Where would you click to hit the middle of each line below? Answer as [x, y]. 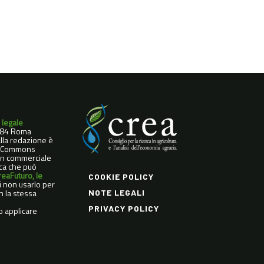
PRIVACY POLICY [123, 209]
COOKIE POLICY [121, 177]
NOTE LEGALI [116, 193]
